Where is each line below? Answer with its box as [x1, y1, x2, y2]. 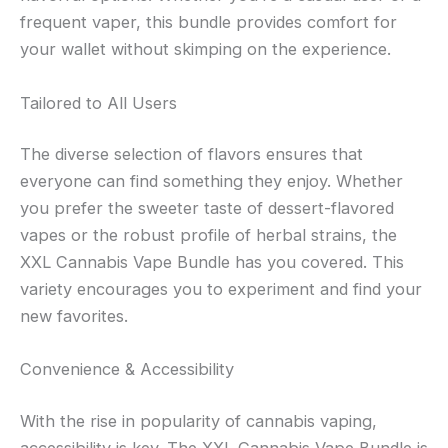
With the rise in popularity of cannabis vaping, [20, 411, 377, 432]
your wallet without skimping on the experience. [20, 39, 391, 60]
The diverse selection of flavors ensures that [20, 144, 363, 165]
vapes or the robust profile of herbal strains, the [20, 225, 397, 246]
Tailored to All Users [20, 92, 177, 113]
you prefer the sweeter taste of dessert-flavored [20, 198, 394, 219]
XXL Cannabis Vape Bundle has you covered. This [20, 252, 404, 273]
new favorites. [20, 306, 128, 327]
